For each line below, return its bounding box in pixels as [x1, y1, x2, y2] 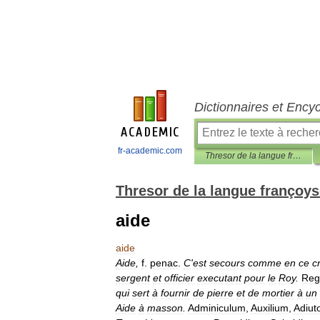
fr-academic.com [117, 146, 182, 156]
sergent [116, 272, 150, 284]
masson [147, 302, 183, 314]
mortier [262, 287, 294, 299]
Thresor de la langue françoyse [293, 151, 301, 161]
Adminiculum [188, 302, 246, 314]
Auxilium [251, 302, 289, 314]
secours [209, 257, 245, 269]
